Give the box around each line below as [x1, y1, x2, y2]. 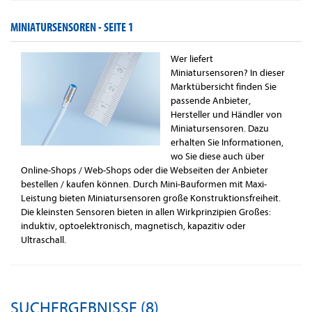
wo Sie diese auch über [171, 150, 265, 163]
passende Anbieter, [171, 95, 251, 107]
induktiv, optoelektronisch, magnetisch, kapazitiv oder [21, 220, 246, 233]
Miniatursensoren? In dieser [171, 67, 285, 79]
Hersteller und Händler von [171, 109, 282, 121]
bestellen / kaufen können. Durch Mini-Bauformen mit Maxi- [21, 178, 267, 191]
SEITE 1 [104, 20, 134, 36]
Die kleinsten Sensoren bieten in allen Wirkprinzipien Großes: [21, 206, 271, 219]
